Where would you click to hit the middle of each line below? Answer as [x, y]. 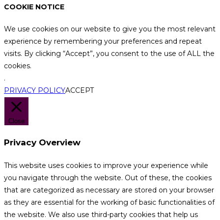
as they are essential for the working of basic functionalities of [109, 202]
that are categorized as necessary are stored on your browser [109, 190]
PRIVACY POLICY [35, 91]
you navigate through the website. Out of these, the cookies [108, 178]
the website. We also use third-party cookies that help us [101, 214]
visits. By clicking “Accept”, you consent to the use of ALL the [109, 54]
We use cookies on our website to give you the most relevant [110, 29]
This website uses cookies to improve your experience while [106, 165]
